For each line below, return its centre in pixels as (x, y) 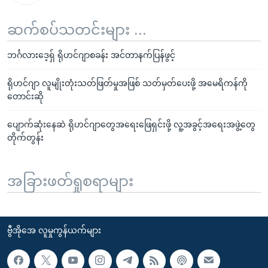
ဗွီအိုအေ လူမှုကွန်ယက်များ (54, 230)
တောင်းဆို (25, 96)
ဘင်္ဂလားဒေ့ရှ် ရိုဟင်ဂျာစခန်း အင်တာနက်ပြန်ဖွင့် (91, 55)
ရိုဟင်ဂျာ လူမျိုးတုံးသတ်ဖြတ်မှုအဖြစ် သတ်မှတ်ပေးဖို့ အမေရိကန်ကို (127, 83)
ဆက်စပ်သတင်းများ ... (77, 29)
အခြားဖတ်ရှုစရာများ (70, 181)
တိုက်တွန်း (25, 137)
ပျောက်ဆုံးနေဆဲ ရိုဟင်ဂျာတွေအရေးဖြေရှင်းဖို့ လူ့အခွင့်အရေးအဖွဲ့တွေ (131, 124)
